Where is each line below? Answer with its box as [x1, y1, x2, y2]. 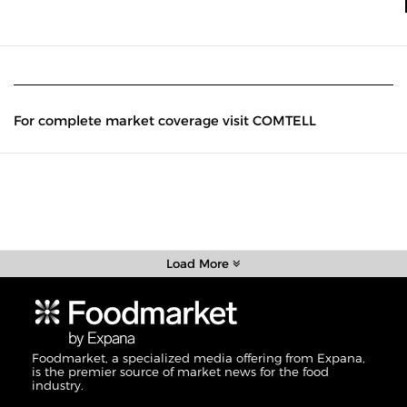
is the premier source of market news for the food [32, 364, 329, 380]
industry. [32, 378, 84, 393]
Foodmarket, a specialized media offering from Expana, [32, 351, 365, 366]
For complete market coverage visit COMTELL [14, 113, 316, 129]
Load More [166, 256, 233, 271]
